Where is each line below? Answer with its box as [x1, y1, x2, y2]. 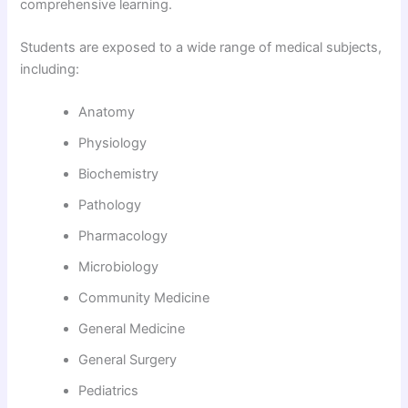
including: [20, 60, 80, 77]
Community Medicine [78, 290, 210, 307]
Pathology [78, 197, 142, 214]
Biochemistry [78, 166, 159, 183]
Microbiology [78, 259, 159, 276]
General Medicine [78, 321, 186, 338]
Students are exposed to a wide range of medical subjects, [20, 38, 382, 56]
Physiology [78, 135, 148, 152]
